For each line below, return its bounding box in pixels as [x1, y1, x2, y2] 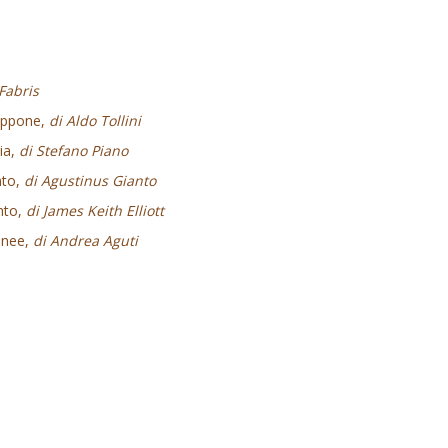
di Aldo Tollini [49, 111, 141, 130]
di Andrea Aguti [33, 231, 138, 250]
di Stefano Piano [19, 141, 128, 160]
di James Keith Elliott [26, 201, 164, 220]
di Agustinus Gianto [24, 171, 156, 190]
